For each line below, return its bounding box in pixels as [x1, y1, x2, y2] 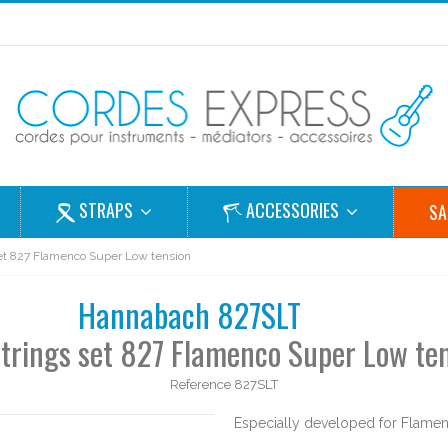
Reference [170, 377, 231, 392]
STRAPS [78, 197, 137, 224]
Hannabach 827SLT [77, 291, 301, 338]
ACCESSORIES [245, 197, 343, 224]
